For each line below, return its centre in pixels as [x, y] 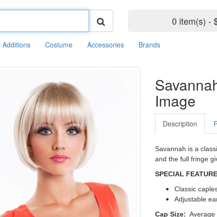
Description [180, 124]
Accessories [106, 45]
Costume [59, 45]
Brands [149, 45]
